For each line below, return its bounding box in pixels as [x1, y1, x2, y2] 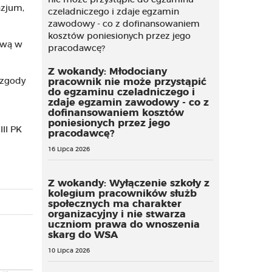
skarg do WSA [47, 230, 118, 240]
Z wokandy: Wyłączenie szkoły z [47, 178, 209, 188]
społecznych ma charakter [47, 199, 182, 209]
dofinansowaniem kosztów [47, 108, 184, 118]
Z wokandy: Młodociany [47, 67, 167, 76]
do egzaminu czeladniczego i [47, 87, 195, 97]
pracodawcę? [47, 129, 115, 138]
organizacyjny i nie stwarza [47, 209, 186, 219]
